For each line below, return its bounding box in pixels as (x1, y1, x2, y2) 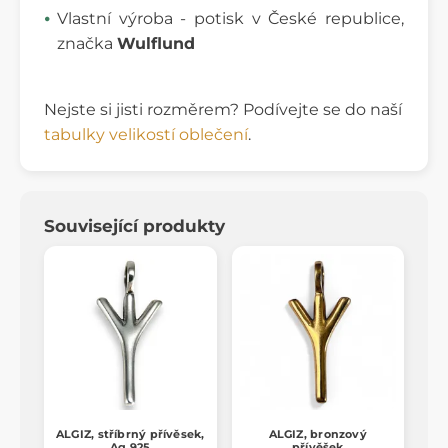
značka (57, 33, 117, 53)
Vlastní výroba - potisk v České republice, (57, 8, 404, 28)
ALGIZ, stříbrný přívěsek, (56, 427, 205, 442)
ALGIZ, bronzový (268, 427, 367, 442)
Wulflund (117, 33, 195, 53)
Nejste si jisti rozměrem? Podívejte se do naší (44, 99, 402, 119)
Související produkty (44, 215, 225, 236)
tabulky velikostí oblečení (44, 124, 248, 144)
